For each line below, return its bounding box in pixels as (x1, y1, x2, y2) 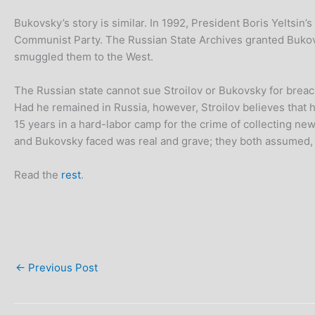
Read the (14, 168, 61, 181)
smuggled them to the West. (14, 50, 153, 63)
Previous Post (25, 260, 98, 274)
